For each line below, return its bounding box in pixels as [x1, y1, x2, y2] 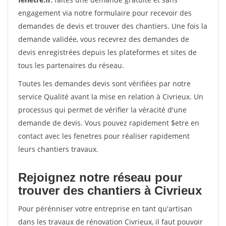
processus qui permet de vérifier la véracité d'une [18, 105, 187, 115]
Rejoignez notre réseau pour [18, 171, 182, 184]
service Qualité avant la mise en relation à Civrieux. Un [18, 92, 203, 101]
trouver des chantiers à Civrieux [18, 184, 202, 197]
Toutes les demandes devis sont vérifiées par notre [18, 79, 191, 88]
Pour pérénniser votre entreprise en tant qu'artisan [18, 204, 192, 213]
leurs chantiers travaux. [18, 144, 98, 154]
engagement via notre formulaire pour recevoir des [18, 8, 192, 18]
